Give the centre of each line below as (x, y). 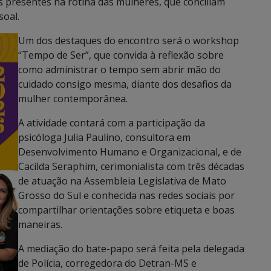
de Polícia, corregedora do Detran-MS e (107, 263)
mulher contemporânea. (73, 98)
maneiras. (40, 224)
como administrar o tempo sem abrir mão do (119, 69)
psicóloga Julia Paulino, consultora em (104, 137)
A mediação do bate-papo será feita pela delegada (131, 248)
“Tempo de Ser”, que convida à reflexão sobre (121, 55)
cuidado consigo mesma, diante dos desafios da (125, 84)
